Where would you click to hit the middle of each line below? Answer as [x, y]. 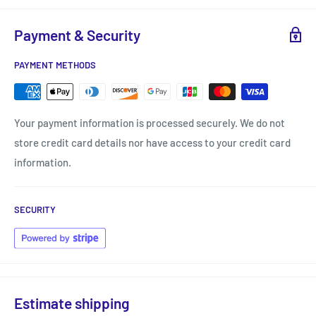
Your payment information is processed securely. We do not [150, 123]
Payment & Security [77, 35]
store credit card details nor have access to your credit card [152, 143]
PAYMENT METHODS [55, 65]
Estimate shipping [72, 303]
